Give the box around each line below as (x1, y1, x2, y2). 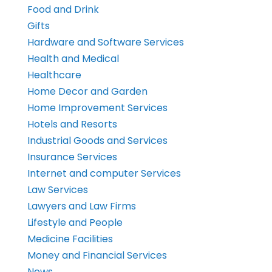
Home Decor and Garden (27, 84, 148, 99)
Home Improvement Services (27, 101, 168, 115)
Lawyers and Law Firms (27, 199, 136, 214)
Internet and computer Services (27, 166, 181, 181)
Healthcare (27, 68, 81, 83)
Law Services (27, 183, 88, 197)
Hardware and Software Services (27, 35, 184, 50)
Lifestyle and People (27, 216, 123, 230)
